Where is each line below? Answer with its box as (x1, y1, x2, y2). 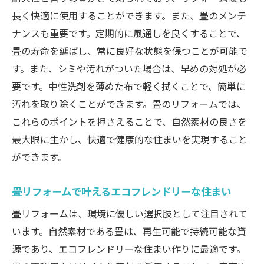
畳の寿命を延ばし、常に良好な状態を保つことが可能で (12, 44, 247, 58)
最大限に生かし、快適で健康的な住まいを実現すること (12, 132, 247, 147)
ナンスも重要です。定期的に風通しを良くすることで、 (12, 26, 246, 41)
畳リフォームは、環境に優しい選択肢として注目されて (12, 206, 247, 221)
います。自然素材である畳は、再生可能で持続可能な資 (12, 224, 246, 239)
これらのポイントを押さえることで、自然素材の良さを (12, 114, 247, 129)
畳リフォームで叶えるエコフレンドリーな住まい (12, 183, 231, 199)
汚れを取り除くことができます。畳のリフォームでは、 (12, 97, 246, 111)
